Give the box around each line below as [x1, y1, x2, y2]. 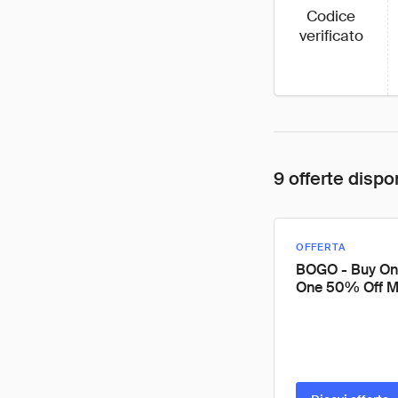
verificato [298, 26, 363, 45]
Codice [306, 6, 355, 26]
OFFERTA [296, 241, 346, 253]
